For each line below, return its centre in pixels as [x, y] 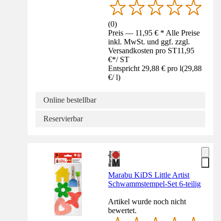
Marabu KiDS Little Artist [149, 175]
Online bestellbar [70, 100]
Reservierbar [63, 118]
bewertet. [123, 210]
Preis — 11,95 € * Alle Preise [154, 33]
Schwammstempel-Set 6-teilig [155, 184]
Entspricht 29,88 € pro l [145, 68]
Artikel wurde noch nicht [147, 201]
